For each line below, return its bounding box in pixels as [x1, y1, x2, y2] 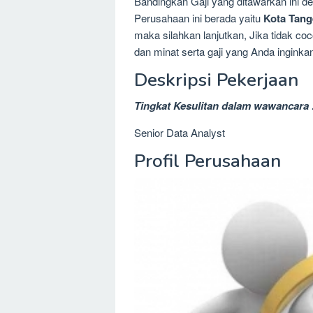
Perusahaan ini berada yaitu [134, 10, 263, 25]
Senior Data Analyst [134, 124, 225, 140]
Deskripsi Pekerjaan [134, 67, 298, 92]
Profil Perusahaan [134, 148, 281, 173]
